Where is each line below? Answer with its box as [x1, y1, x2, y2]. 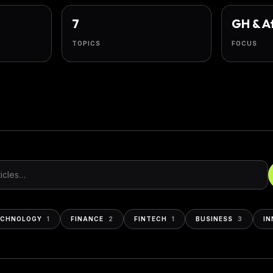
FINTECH [134, 215, 167, 222]
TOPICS [72, 40, 101, 47]
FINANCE [71, 215, 104, 222]
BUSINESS [196, 215, 233, 222]
